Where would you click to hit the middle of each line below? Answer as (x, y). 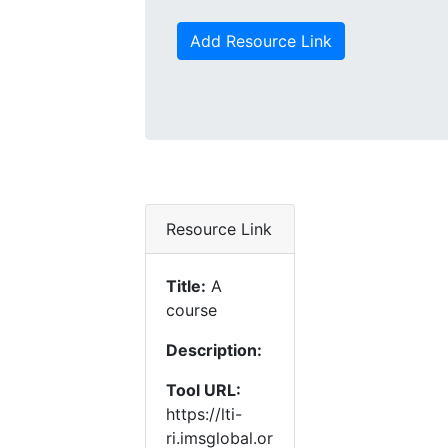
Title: (186, 286)
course (191, 310)
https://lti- (204, 414)
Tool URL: (203, 390)
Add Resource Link (261, 41)
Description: (214, 350)
